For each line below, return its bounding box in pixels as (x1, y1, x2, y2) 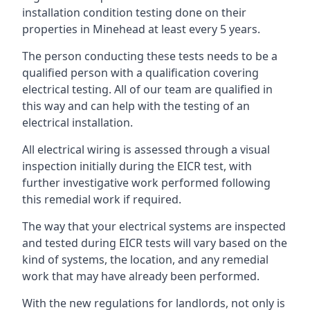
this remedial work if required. (22, 191, 181, 207)
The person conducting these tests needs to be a (22, 48, 277, 64)
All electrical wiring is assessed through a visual (22, 141, 270, 157)
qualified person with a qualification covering (22, 64, 259, 80)
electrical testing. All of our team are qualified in (22, 81, 273, 97)
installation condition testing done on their (22, 4, 246, 20)
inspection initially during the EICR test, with (22, 158, 252, 174)
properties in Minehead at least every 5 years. (22, 21, 260, 37)
